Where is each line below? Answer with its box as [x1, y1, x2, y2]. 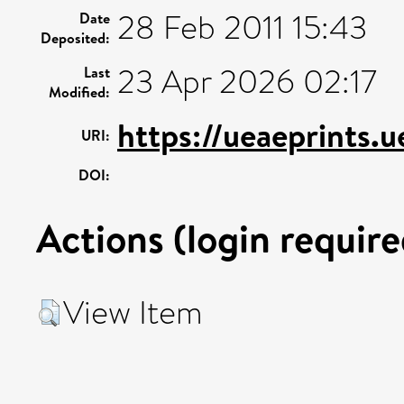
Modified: [49, 82, 110, 102]
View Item [63, 289, 203, 336]
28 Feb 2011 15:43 [117, 5, 367, 51]
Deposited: [41, 28, 110, 48]
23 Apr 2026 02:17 [117, 59, 377, 106]
